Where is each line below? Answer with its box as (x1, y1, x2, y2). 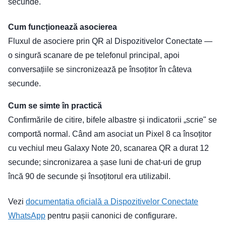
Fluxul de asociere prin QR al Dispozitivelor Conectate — (8, 37, 212, 46)
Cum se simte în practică (8, 101, 102, 110)
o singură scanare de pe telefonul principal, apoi (8, 51, 180, 60)
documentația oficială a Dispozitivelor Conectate (26, 197, 198, 206)
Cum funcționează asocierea (8, 23, 117, 32)
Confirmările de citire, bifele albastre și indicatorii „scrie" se (8, 116, 217, 125)
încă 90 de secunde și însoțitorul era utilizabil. (8, 172, 171, 181)
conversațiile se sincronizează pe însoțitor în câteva (8, 65, 192, 74)
